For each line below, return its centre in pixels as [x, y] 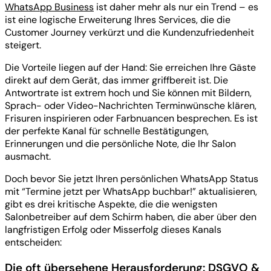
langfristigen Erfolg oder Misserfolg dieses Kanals [113, 230]
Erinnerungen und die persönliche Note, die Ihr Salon [120, 144]
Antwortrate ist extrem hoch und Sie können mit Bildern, [128, 93]
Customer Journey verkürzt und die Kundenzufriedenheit [129, 33]
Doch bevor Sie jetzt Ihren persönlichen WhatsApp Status [132, 179]
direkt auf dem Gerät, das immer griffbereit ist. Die [116, 80]
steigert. [23, 45]
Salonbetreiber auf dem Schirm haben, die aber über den [131, 217]
